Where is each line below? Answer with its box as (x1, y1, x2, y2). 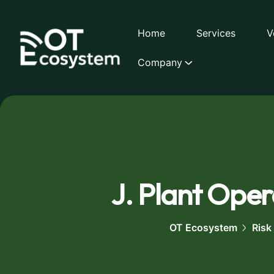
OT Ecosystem (169, 221, 237, 234)
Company (138, 56, 182, 68)
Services (196, 27, 235, 39)
